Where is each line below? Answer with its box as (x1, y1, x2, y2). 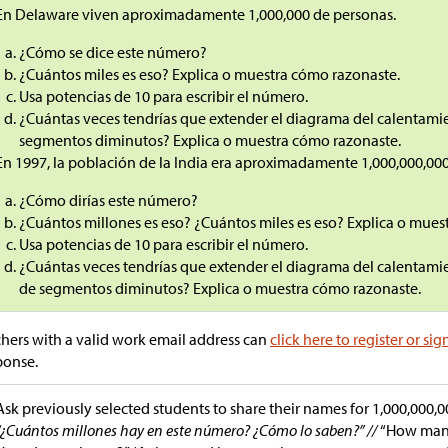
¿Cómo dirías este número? (19, 190, 199, 211)
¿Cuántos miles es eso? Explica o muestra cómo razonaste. (19, 64, 401, 85)
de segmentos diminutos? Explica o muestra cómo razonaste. (19, 278, 422, 299)
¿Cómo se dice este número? (19, 42, 208, 63)
